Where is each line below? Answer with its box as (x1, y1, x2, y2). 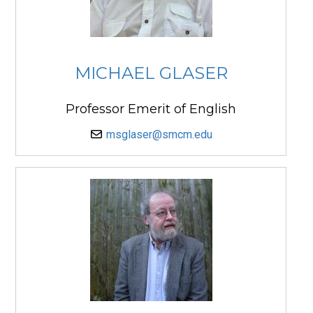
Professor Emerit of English (66, 101, 236, 117)
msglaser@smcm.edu (106, 127, 212, 141)
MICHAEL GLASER (74, 63, 228, 84)
